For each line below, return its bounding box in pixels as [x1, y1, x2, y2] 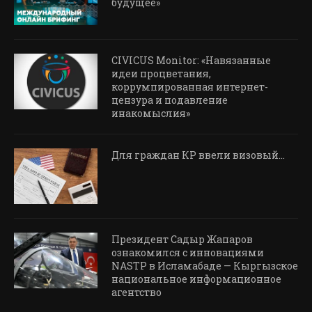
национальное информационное [111, 272, 281, 286]
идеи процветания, [111, 67, 211, 81]
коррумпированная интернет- [111, 80, 268, 94]
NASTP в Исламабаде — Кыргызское [111, 259, 298, 273]
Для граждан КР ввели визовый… [111, 148, 285, 162]
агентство [111, 286, 162, 299]
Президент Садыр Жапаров [111, 233, 253, 247]
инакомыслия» [111, 107, 190, 120]
